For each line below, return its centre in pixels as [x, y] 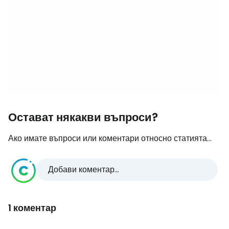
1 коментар [32, 208]
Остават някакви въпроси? [83, 117]
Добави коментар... [84, 169]
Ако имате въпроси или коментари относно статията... [110, 138]
